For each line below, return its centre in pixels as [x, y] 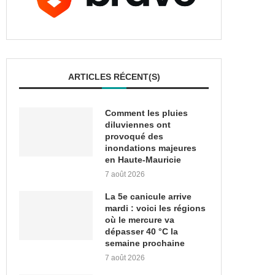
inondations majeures [151, 148]
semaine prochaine [145, 243]
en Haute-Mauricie [143, 160]
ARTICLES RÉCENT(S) [114, 77]
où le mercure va [140, 220]
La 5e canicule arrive [148, 196]
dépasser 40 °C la [141, 231]
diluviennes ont [138, 125]
